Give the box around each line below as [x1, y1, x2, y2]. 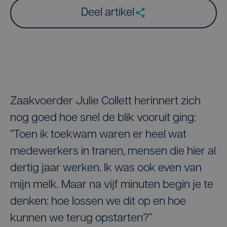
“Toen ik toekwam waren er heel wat [10, 129, 186, 141]
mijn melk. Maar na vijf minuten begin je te [10, 179, 213, 191]
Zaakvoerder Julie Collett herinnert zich [10, 95, 201, 107]
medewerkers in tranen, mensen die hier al [10, 145, 216, 158]
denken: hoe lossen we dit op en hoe [10, 196, 186, 208]
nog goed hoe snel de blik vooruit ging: [10, 112, 196, 124]
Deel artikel [81, 7, 134, 19]
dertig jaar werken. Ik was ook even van [10, 162, 202, 174]
